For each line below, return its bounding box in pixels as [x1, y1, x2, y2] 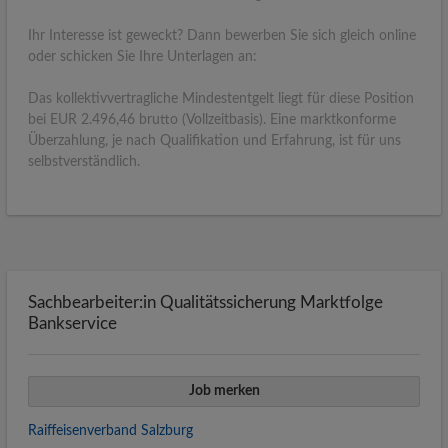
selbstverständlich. [28, 154, 140, 169]
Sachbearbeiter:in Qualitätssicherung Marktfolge [28, 293, 383, 311]
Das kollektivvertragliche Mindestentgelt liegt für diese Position [28, 91, 414, 106]
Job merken [188, 383, 260, 398]
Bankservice [28, 314, 117, 332]
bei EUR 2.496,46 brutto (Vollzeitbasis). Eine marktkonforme [28, 112, 396, 127]
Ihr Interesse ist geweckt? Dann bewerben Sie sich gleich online [28, 28, 416, 43]
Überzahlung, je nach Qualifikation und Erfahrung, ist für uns [28, 133, 401, 148]
